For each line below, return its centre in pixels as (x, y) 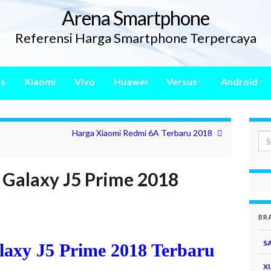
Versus (183, 81)
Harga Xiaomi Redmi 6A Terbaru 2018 (142, 133)
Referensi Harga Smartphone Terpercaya (135, 38)
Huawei (131, 81)
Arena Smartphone (135, 18)
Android (240, 81)
